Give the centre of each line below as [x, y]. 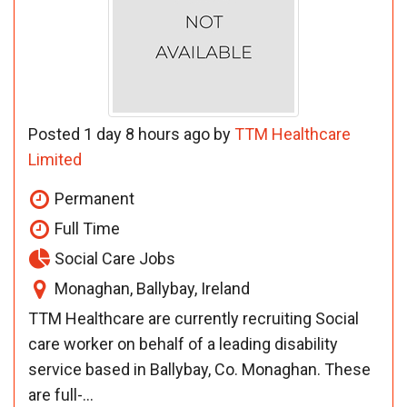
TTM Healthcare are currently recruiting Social [194, 318]
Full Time [85, 228]
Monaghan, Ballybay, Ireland [150, 288]
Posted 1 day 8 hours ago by [131, 134]
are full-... [61, 394]
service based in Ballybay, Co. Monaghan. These [199, 369]
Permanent [93, 198]
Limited [55, 159]
